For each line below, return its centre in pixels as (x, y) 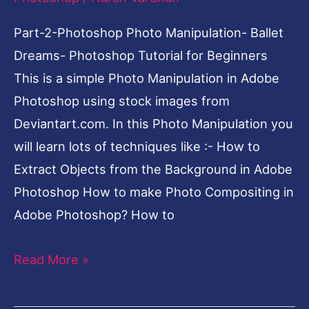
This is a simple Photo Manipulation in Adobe (147, 78)
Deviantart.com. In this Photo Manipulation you (153, 123)
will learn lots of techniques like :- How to (137, 146)
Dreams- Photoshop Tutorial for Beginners (141, 55)
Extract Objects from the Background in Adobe (153, 169)
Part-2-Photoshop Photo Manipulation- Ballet (149, 32)
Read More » (51, 259)
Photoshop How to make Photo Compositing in (154, 191)
